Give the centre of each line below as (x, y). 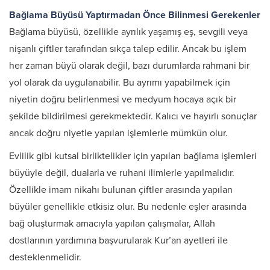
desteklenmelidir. (45, 257)
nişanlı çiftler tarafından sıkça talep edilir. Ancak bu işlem (128, 49)
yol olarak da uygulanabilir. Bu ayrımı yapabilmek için (120, 83)
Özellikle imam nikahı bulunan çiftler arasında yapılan (121, 190)
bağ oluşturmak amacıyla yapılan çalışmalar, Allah (112, 224)
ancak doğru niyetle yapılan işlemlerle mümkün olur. (118, 133)
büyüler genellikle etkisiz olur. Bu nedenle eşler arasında (128, 207)
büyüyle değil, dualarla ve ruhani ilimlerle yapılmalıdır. (122, 173)
